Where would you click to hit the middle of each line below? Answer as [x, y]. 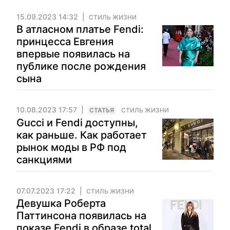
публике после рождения [81, 66]
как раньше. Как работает [82, 135]
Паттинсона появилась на [81, 216]
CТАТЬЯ [102, 110]
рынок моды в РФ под [71, 147]
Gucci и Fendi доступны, [77, 123]
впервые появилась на [73, 54]
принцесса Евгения [65, 42]
